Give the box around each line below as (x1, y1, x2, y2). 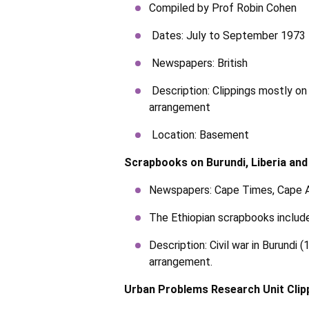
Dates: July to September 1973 (149, 29, 306, 42)
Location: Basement (149, 128, 249, 141)
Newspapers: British (149, 57, 248, 70)
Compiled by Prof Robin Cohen (149, 1, 297, 14)
